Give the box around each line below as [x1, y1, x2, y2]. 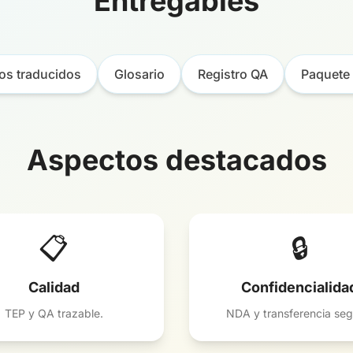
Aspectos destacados [26, 143, 327, 177]
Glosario [114, 66, 165, 82]
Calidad [28, 279, 80, 295]
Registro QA [198, 66, 268, 82]
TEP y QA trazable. [4, 307, 103, 320]
